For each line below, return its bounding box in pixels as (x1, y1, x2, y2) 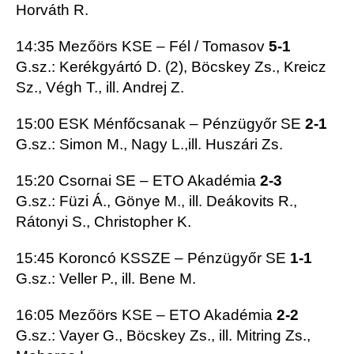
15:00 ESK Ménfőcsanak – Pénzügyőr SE (16, 115, 305, 133)
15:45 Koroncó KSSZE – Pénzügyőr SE (16, 250, 290, 267)
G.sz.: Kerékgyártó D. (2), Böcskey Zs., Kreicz (16, 58, 326, 76)
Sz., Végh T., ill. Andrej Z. (16, 79, 184, 96)
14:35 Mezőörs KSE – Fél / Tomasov (16, 38, 269, 55)
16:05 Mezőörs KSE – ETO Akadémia (16, 307, 277, 324)
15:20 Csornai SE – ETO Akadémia (16, 172, 260, 190)
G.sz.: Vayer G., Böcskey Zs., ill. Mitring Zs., (16, 327, 311, 345)
